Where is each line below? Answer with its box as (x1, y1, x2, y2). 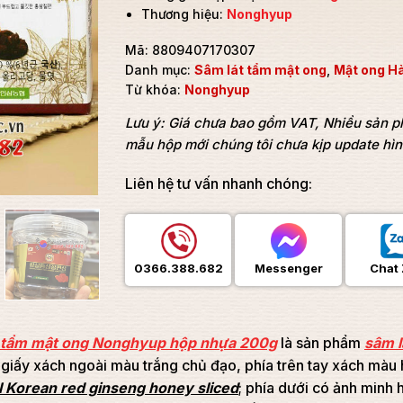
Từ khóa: (125, 81, 184, 97)
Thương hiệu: (141, 5, 228, 22)
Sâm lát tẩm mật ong (194, 61, 327, 77)
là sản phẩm (277, 334, 364, 352)
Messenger (254, 261, 323, 276)
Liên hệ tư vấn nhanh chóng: (125, 175, 312, 193)
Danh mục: (125, 61, 194, 77)
